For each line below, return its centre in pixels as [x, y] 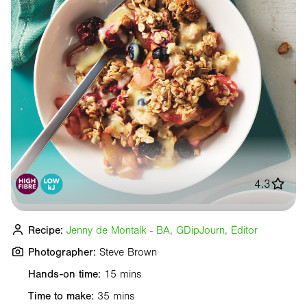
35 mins [116, 296]
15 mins [123, 274]
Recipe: [46, 230]
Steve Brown [128, 252]
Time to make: [61, 296]
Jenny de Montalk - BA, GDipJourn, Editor [162, 230]
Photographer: [62, 252]
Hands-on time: [64, 274]
